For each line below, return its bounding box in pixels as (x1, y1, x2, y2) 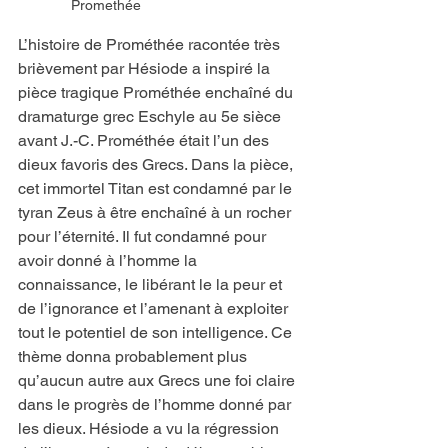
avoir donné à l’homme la (18, 251, 201, 271)
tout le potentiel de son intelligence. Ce (18, 323, 296, 343)
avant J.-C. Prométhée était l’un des (18, 131, 273, 151)
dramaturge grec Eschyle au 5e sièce (18, 107, 285, 127)
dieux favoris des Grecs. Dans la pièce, (18, 155, 297, 175)
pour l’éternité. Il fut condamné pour (18, 227, 270, 247)
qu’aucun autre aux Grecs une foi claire (18, 371, 299, 391)
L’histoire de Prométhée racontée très (18, 35, 284, 55)
